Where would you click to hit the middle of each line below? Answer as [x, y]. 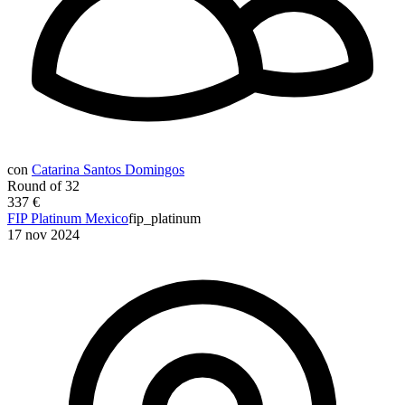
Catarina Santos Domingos [108, 169]
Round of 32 [43, 185]
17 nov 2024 [43, 234]
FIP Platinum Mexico [68, 218]
